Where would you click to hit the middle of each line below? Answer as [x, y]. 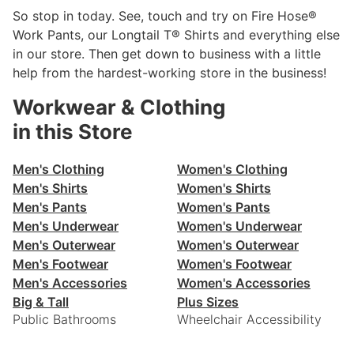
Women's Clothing [232, 169]
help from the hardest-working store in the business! [169, 72]
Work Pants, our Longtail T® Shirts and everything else [176, 34]
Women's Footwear [234, 264]
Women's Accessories [244, 282]
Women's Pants [224, 207]
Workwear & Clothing [119, 107]
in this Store [73, 131]
